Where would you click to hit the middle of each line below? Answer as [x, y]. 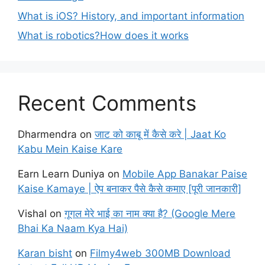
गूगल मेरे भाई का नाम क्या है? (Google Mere [150, 214]
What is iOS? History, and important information [131, 16]
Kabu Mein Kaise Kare [70, 149]
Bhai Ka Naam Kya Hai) [73, 228]
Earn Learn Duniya [61, 174]
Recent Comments [107, 103]
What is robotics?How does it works [103, 35]
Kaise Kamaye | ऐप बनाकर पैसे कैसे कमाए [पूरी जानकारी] [130, 189]
